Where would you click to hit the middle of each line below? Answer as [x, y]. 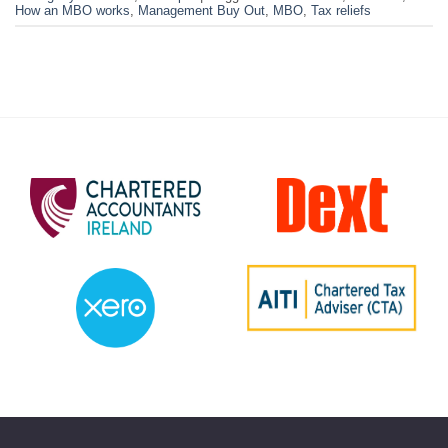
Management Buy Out [201, 10]
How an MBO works [72, 10]
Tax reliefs [341, 10]
